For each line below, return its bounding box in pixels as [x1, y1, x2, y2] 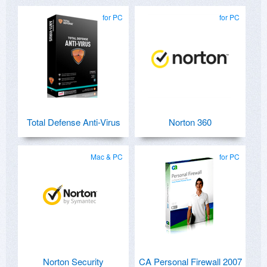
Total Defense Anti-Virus [26, 116, 120, 129]
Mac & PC [91, 151, 123, 162]
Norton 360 [169, 116, 212, 129]
